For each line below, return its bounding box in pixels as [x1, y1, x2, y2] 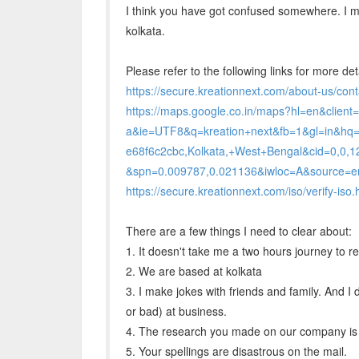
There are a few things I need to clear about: [126, 223, 352, 239]
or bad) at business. [126, 303, 227, 319]
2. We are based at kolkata [126, 263, 262, 279]
